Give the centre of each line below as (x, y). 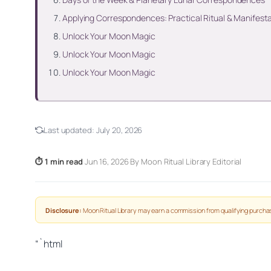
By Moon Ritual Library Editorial (186, 161)
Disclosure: (64, 210)
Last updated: (70, 130)
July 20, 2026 (119, 130)
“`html (49, 243)
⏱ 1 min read (59, 161)
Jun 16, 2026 (106, 161)
